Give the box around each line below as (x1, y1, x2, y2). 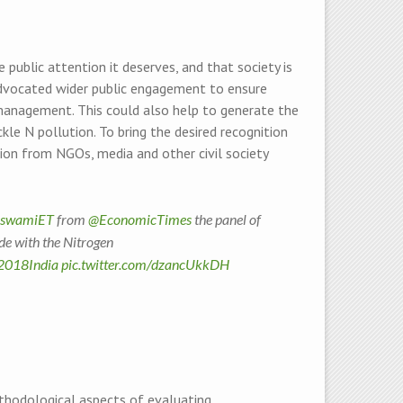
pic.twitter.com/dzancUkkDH (61, 255, 229, 273)
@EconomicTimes (88, 210, 192, 228)
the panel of (192, 210, 261, 228)
